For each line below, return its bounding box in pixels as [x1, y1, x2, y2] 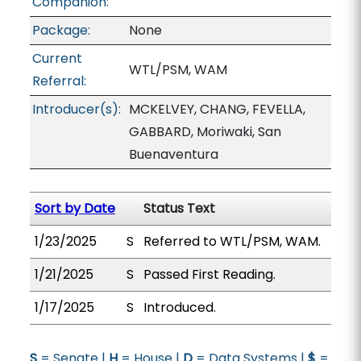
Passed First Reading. [143, 265, 276, 284]
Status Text [143, 199, 215, 218]
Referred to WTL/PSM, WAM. [143, 232, 321, 251]
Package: [31, 21, 90, 39]
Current [31, 49, 82, 68]
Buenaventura [128, 145, 218, 164]
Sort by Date [34, 199, 115, 218]
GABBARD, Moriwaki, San [128, 122, 281, 141]
